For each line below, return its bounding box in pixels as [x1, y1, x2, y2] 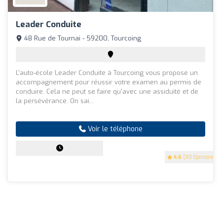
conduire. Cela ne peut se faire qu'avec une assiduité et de [16, 87, 198, 96]
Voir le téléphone [85, 124, 143, 134]
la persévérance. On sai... [16, 97, 94, 106]
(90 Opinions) [182, 154, 216, 161]
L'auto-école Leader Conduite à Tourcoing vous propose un [16, 69, 198, 77]
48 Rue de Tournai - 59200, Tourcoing [22, 34, 141, 43]
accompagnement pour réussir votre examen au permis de [16, 78, 201, 87]
